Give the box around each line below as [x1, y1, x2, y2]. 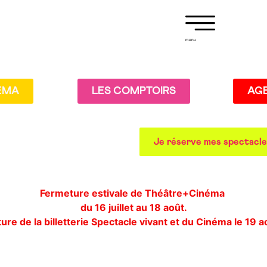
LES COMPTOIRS [91, 86, 176, 97]
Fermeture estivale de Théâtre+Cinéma [40, 187, 227, 199]
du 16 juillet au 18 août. [80, 201, 187, 213]
